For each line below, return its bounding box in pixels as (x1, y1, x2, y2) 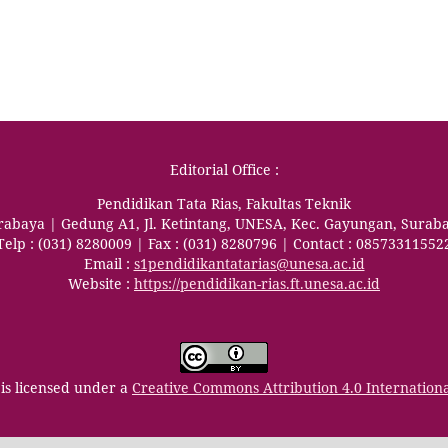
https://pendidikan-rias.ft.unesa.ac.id (134, 274, 380, 294)
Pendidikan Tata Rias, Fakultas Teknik (97, 194, 351, 214)
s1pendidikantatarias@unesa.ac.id (133, 254, 365, 274)
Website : (68, 274, 134, 294)
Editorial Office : (169, 160, 279, 180)
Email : (83, 254, 134, 274)
